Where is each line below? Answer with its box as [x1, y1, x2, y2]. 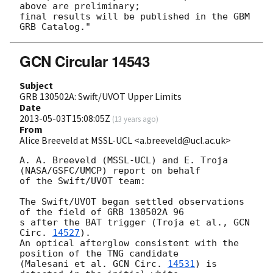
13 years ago [115, 114, 156, 124]
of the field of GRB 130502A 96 [19, 207, 190, 218]
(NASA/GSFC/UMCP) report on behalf [19, 165, 206, 177]
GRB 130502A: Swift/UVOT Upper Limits [19, 90, 182, 103]
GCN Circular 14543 [19, 51, 150, 72]
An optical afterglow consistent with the [19, 238, 239, 249]
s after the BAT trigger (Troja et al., [19, 217, 233, 229]
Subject [19, 79, 53, 92]
